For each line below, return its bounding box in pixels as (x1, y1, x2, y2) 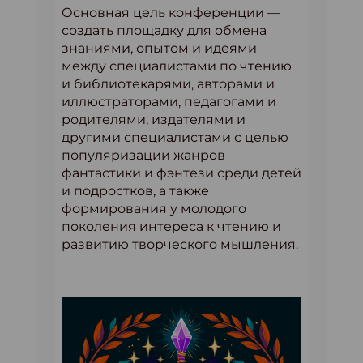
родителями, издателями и (62, 112, 246, 127)
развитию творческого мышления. (62, 237, 298, 252)
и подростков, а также (62, 183, 209, 199)
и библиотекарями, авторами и (62, 76, 275, 92)
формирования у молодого (62, 201, 246, 216)
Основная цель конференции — (62, 5, 280, 20)
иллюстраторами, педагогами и (62, 94, 276, 109)
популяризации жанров (62, 147, 225, 163)
